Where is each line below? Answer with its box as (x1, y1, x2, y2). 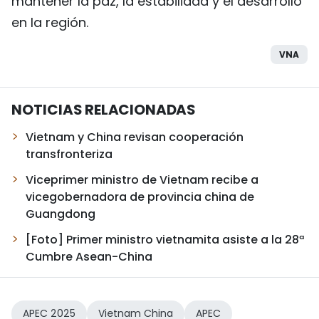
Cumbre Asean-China (26, 248, 152, 265)
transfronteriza (26, 145, 113, 162)
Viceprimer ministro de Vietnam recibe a (26, 171, 258, 188)
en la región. (11, 13, 88, 31)
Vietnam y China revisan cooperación (26, 128, 244, 145)
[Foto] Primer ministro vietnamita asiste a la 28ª (26, 231, 304, 248)
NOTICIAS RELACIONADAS (11, 99, 195, 120)
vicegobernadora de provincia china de (26, 188, 254, 205)
